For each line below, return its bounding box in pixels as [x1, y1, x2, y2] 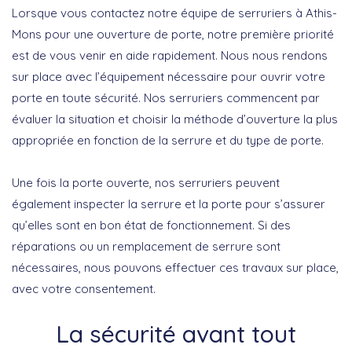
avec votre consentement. [12, 280, 156, 296]
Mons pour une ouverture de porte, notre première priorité [12, 26, 334, 42]
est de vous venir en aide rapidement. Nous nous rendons [12, 47, 328, 63]
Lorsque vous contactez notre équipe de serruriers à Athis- [12, 5, 337, 20]
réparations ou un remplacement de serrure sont [12, 238, 280, 254]
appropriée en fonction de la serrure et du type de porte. [12, 132, 324, 148]
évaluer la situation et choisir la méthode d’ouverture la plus [12, 111, 338, 126]
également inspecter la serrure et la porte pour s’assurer [12, 196, 325, 211]
